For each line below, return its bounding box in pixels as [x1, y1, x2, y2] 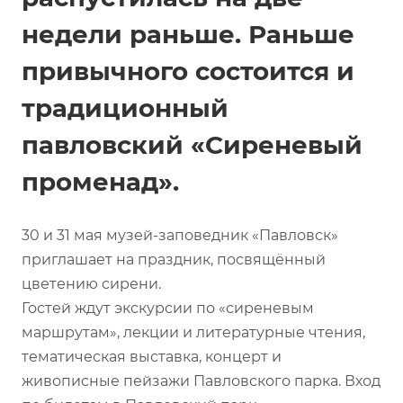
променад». [22, 166, 179, 197]
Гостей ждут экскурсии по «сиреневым [22, 299, 314, 317]
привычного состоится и [22, 55, 354, 86]
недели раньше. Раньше [22, 18, 354, 49]
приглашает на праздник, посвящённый [22, 250, 326, 268]
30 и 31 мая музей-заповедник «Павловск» [22, 226, 338, 244]
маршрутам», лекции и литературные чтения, [22, 323, 365, 341]
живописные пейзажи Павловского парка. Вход [22, 372, 381, 390]
